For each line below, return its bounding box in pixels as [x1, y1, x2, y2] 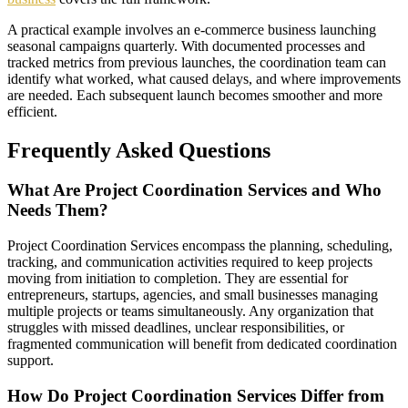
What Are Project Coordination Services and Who [7, 180, 382, 200]
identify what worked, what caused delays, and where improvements [7, 70, 401, 87]
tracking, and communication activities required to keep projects [7, 254, 372, 270]
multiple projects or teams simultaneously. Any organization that [7, 303, 373, 320]
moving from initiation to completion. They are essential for [7, 270, 348, 287]
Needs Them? [7, 200, 108, 220]
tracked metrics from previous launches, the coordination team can [7, 54, 386, 70]
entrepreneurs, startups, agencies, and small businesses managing [7, 287, 378, 303]
